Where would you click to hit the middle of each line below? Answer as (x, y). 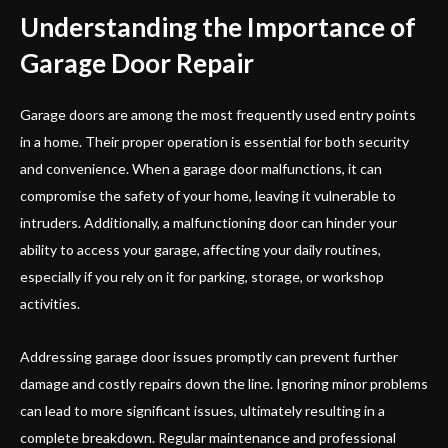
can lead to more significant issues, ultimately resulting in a (202, 410)
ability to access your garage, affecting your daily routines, (200, 249)
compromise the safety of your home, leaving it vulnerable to (208, 195)
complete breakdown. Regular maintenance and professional (208, 437)
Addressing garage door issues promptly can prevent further (209, 356)
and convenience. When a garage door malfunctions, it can (201, 168)
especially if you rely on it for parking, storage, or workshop (202, 276)
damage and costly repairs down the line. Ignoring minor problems (224, 383)
